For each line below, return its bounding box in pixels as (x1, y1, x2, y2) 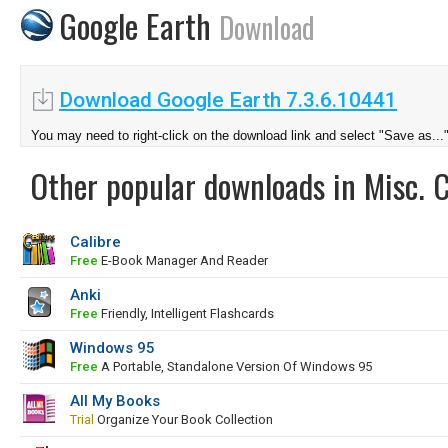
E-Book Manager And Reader (98, 253, 268, 268)
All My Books (70, 392, 160, 410)
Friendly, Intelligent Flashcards (98, 306, 274, 321)
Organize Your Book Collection (94, 412, 273, 427)
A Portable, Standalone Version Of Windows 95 (98, 359, 372, 374)
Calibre (70, 233, 121, 251)
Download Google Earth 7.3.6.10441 (59, 88, 397, 112)
